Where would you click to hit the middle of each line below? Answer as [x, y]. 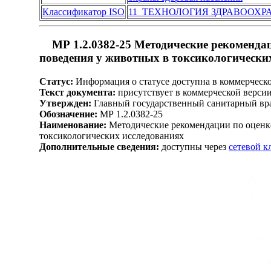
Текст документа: [77, 92]
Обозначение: [68, 114]
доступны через [194, 146]
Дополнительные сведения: [99, 146]
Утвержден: [65, 103]
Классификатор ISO [83, 12]
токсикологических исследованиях [112, 135]
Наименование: [73, 125]
